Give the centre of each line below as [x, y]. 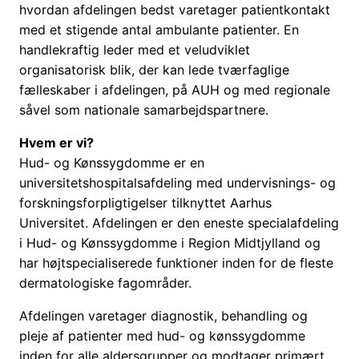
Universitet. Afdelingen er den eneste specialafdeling [179, 223]
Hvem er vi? [56, 143]
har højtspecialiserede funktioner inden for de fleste [176, 263]
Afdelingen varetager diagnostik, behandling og [163, 316]
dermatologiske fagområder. [105, 283]
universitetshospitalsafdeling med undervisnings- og [177, 183]
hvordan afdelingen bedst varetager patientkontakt [175, 10]
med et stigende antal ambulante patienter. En [159, 30]
